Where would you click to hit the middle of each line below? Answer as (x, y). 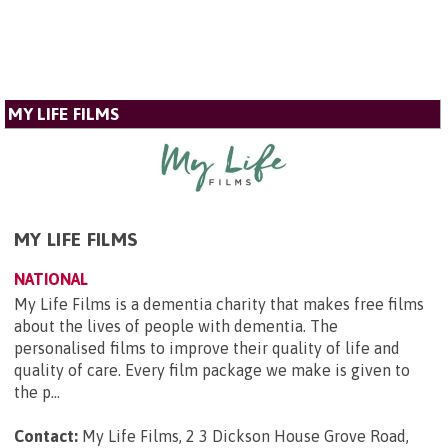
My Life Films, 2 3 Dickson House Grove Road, (245, 436)
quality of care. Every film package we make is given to (212, 370)
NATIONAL (51, 279)
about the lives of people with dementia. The (176, 326)
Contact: (46, 436)
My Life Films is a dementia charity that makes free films (219, 304)
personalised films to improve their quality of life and (207, 348)
